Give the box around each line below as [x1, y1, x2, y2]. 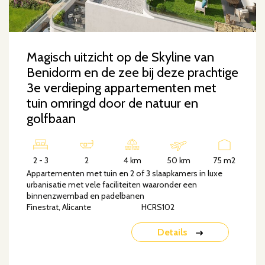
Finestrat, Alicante [27, 202, 91, 213]
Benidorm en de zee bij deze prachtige [27, 64, 238, 81]
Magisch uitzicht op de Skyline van [27, 49, 214, 66]
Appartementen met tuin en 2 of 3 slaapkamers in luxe [27, 168, 222, 179]
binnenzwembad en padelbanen [27, 190, 144, 202]
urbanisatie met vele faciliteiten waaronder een [27, 179, 197, 190]
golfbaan [27, 111, 76, 127]
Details [157, 227, 190, 238]
